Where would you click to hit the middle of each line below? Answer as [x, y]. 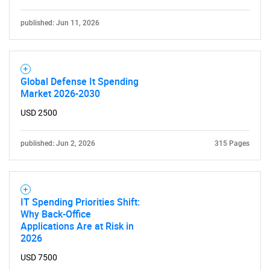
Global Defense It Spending [80, 81]
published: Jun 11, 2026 [60, 23]
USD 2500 [39, 112]
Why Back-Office [56, 214]
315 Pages [232, 143]
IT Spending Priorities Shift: [80, 202]
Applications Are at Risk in [77, 226]
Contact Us [135, 39]
